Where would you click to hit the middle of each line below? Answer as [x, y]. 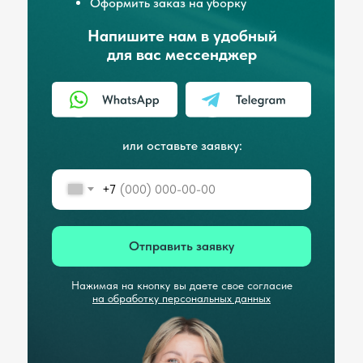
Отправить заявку [181, 246]
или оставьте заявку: [182, 145]
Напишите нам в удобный [182, 35]
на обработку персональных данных [181, 298]
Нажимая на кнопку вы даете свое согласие [181, 285]
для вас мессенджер [182, 54]
